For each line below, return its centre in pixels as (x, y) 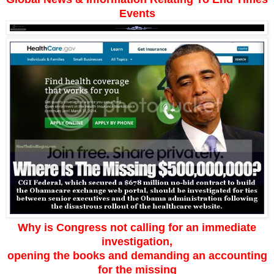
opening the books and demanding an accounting (137, 255)
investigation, (137, 241)
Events (137, 13)
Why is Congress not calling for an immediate (137, 227)
